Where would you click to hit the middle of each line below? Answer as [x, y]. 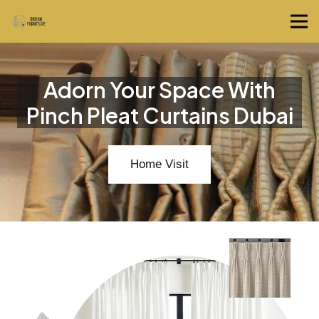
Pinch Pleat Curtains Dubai [159, 115]
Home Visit [159, 164]
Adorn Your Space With [159, 90]
